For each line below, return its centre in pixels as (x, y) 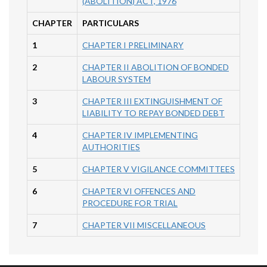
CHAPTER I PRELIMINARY (133, 45)
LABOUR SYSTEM (117, 79)
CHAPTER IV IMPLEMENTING (140, 135)
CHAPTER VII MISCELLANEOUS (144, 225)
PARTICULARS (111, 23)
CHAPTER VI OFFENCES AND (139, 191)
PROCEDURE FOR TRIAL (130, 203)
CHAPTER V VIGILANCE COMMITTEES (159, 169)
